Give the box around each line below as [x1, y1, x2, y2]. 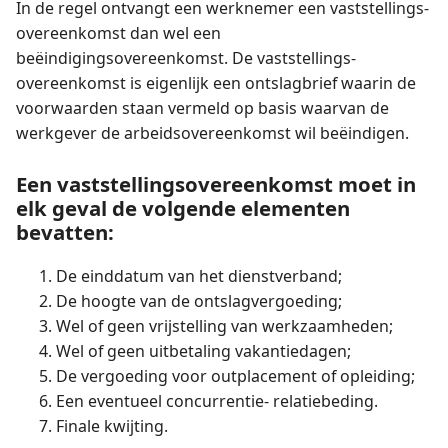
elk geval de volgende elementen [15, 193, 350, 222]
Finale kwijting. [55, 415, 168, 438]
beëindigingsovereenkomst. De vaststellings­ [15, 46, 356, 69]
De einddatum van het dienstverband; [55, 265, 342, 288]
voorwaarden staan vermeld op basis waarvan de [15, 96, 389, 119]
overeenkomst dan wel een [15, 21, 221, 44]
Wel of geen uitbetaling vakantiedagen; [55, 340, 351, 363]
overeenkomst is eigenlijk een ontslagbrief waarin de [15, 71, 416, 94]
